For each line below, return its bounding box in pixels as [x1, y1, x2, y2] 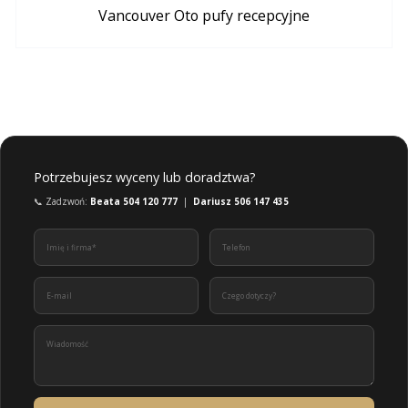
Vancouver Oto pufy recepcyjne [98, 5, 310, 25]
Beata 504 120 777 [90, 195, 178, 209]
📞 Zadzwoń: [34, 195, 90, 209]
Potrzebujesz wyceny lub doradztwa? [34, 168, 256, 187]
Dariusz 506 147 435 [193, 195, 289, 209]
